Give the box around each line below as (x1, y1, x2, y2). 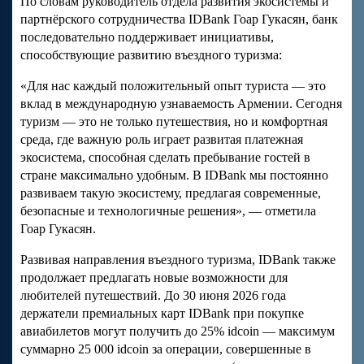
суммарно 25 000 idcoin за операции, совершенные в (20, 342, 311, 357)
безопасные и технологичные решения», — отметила (20, 204, 316, 219)
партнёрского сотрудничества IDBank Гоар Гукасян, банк (20, 12, 338, 27)
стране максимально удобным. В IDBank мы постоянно (20, 168, 328, 183)
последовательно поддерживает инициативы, (20, 30, 274, 45)
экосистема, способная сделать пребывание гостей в (20, 150, 310, 165)
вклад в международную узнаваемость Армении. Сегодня (20, 97, 342, 111)
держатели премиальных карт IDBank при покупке (20, 306, 304, 321)
